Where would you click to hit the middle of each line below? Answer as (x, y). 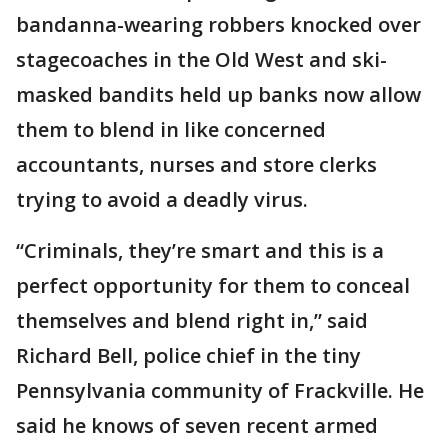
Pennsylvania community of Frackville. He (220, 391)
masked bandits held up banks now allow (218, 95)
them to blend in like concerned (171, 130)
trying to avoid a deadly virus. (162, 200)
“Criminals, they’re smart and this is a (200, 251)
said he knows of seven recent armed (197, 426)
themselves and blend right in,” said (192, 321)
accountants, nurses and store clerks (196, 165)
